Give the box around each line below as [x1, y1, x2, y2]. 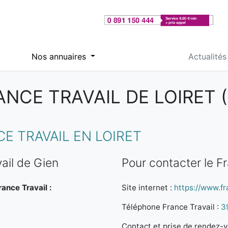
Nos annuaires [31, 51, 89, 62]
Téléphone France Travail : [122, 202, 221, 212]
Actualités [188, 51, 226, 62]
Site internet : [122, 183, 174, 192]
